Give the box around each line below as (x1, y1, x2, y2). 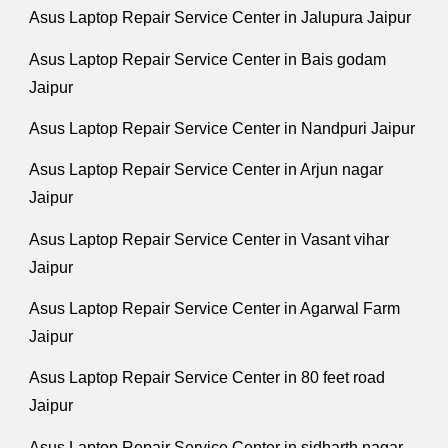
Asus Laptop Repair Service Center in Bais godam (29, 50, 387, 68)
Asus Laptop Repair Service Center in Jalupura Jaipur (29, 9, 412, 27)
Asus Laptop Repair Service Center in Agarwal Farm (29, 299, 401, 317)
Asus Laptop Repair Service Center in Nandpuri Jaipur (29, 119, 416, 137)
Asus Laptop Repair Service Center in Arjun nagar (29, 161, 384, 179)
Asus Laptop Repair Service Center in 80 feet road (29, 369, 386, 387)
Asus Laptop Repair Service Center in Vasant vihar (29, 230, 390, 248)
